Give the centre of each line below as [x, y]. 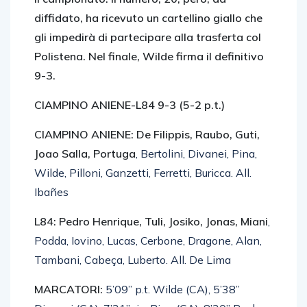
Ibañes [51, 192]
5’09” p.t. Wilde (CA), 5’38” [173, 289]
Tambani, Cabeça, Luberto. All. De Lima [133, 260]
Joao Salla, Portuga [85, 153]
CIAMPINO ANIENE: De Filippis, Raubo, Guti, [147, 134]
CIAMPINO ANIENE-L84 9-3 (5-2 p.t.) [130, 105]
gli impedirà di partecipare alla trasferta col [148, 37]
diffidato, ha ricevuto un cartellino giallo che [148, 18]
